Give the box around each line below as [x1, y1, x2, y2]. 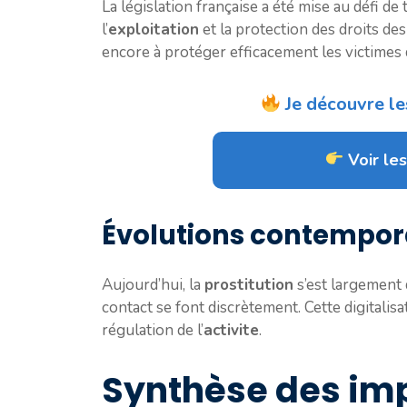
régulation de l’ [102, 319, 203, 341]
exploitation [108, 18, 199, 40]
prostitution [204, 273, 293, 295]
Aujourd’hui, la [102, 273, 204, 295]
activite [203, 319, 259, 341]
